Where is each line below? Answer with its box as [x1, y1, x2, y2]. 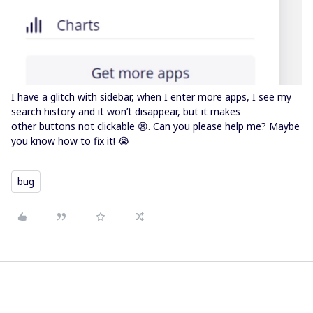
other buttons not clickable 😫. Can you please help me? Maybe [11, 119, 300, 133]
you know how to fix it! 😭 [11, 134, 129, 148]
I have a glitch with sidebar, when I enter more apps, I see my [11, 90, 291, 104]
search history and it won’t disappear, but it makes [11, 105, 240, 119]
